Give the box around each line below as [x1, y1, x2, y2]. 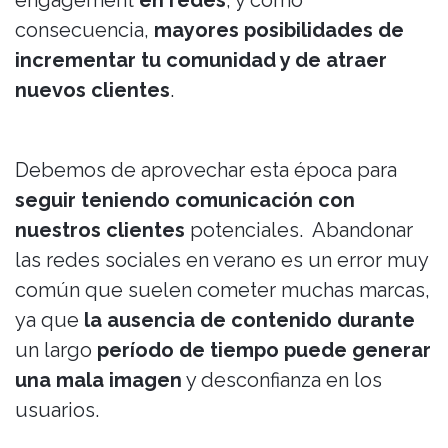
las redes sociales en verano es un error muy [15, 248, 428, 272]
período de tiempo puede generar [92, 338, 431, 362]
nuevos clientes [15, 78, 170, 102]
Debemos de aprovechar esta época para [15, 158, 397, 182]
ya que [15, 308, 84, 332]
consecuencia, [15, 18, 154, 42]
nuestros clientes [15, 218, 185, 242]
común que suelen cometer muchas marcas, [15, 278, 430, 302]
